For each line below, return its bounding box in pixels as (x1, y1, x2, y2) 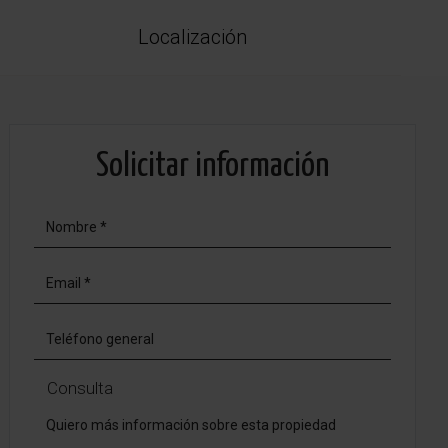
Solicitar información (96, 149, 330, 183)
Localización (138, 24, 248, 49)
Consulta (47, 377, 114, 398)
